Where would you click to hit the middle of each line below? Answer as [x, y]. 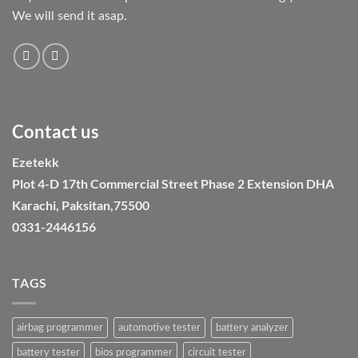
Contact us [56, 131]
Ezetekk [36, 162]
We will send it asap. [70, 16]
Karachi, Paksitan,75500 [81, 205]
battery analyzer [252, 328]
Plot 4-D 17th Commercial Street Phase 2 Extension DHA [173, 184]
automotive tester [159, 328]
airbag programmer [60, 328]
